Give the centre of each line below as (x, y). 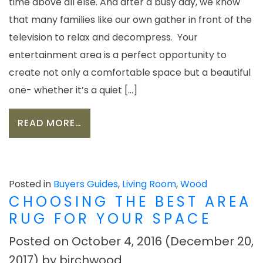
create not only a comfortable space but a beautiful (130, 73)
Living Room (149, 184)
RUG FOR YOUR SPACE (110, 219)
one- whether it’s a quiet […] (73, 90)
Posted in (31, 184)
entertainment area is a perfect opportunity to (118, 55)
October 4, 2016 (117, 242)
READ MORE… (50, 123)
